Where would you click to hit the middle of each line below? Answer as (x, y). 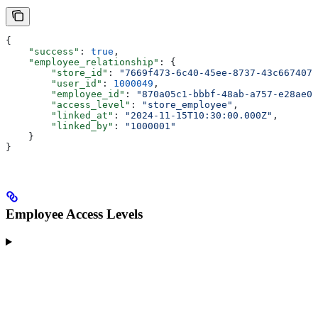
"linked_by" (60, 126)
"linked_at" (60, 115)
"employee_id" (65, 94)
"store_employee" (187, 104)
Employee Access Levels (74, 214)
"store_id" (57, 72)
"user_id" (54, 83)
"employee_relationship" (82, 62)
